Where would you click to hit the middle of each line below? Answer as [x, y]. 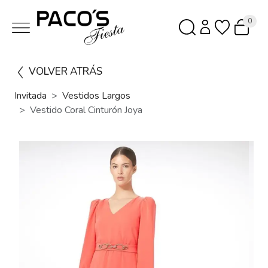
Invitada [31, 95]
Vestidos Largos [96, 95]
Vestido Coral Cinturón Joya [86, 110]
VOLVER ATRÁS [66, 71]
